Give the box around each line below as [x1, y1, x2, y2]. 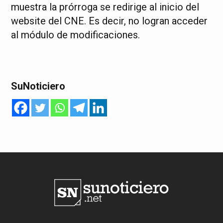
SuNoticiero [11, 80, 66, 93]
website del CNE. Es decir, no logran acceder [11, 15, 208, 27]
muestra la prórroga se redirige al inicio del [11, 1, 200, 13]
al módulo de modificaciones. [11, 29, 140, 41]
